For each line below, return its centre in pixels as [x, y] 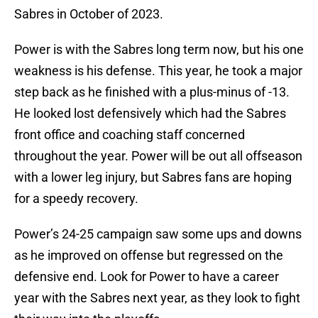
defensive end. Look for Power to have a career [147, 277]
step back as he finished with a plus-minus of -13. [152, 92]
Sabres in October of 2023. [89, 14]
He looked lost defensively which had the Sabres [150, 114]
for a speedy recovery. [76, 199]
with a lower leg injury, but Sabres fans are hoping [153, 177]
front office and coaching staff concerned [130, 135]
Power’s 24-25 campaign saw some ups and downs [158, 234]
